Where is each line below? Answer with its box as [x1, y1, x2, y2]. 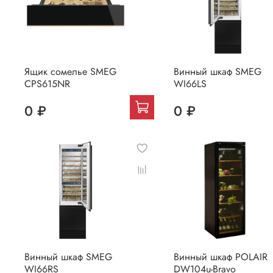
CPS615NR [24, 76, 70, 91]
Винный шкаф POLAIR [173, 249, 268, 264]
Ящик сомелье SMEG [24, 64, 116, 79]
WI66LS [173, 76, 207, 91]
